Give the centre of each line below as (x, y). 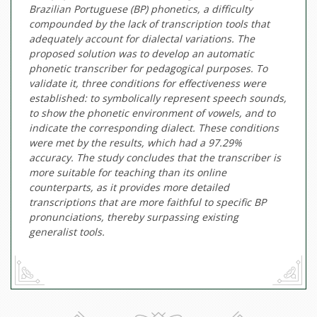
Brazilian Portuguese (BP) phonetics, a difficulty (141, 9)
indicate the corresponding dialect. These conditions (154, 128)
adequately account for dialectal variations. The (142, 39)
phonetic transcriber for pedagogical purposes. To (148, 69)
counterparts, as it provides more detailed (129, 188)
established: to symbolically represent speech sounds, (158, 98)
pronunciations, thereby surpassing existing (134, 217)
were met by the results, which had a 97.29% (136, 143)
